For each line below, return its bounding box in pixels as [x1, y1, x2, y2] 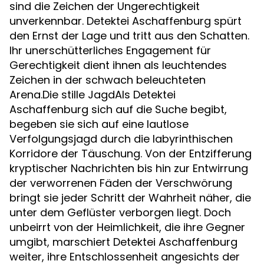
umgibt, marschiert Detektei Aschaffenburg [9, 235, 237, 249]
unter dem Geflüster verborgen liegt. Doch [9, 205, 231, 220]
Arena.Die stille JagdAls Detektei [9, 87, 176, 102]
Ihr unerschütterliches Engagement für [9, 43, 211, 58]
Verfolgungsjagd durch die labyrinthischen [9, 131, 233, 146]
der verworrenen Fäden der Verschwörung [9, 176, 232, 190]
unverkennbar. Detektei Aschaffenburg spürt [9, 14, 242, 28]
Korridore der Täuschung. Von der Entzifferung [9, 146, 252, 161]
